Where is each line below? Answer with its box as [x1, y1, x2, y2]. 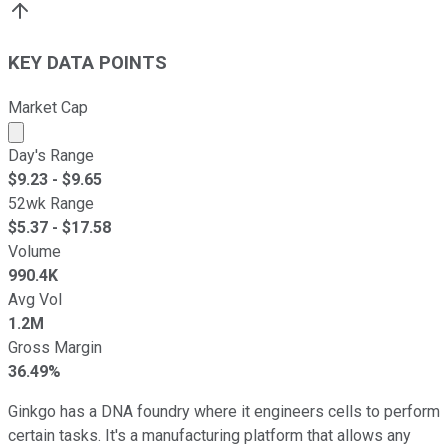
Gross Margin [8, 337, 102, 357]
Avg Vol [8, 289, 62, 309]
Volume [8, 241, 61, 261]
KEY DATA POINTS [8, 51, 167, 74]
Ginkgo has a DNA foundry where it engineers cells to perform [8, 401, 440, 421]
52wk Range [8, 193, 94, 213]
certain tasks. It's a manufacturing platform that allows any [8, 425, 411, 445]
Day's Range [8, 145, 94, 165]
